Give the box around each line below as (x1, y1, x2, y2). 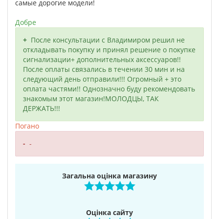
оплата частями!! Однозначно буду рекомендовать (23, 84, 195, 93)
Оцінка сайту (86, 208, 133, 217)
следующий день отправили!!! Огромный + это (23, 74, 181, 84)
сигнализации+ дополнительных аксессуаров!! (23, 55, 181, 64)
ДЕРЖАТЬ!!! (23, 104, 60, 113)
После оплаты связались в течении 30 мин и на (23, 65, 185, 74)
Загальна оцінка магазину (62, 171, 157, 180)
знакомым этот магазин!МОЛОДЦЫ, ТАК (23, 94, 159, 103)
